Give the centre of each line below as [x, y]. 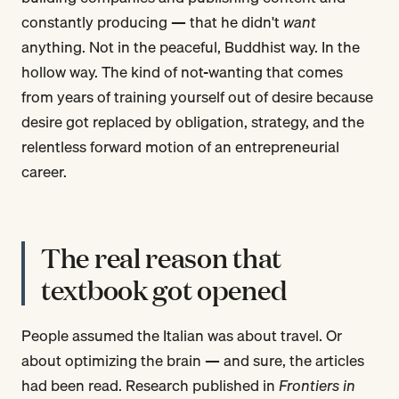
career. [44, 171]
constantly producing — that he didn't [152, 21]
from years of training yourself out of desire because [197, 96]
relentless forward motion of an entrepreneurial [180, 146]
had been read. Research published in [150, 385]
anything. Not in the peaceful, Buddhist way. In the [191, 46]
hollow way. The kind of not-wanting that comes [182, 71]
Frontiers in [317, 385]
